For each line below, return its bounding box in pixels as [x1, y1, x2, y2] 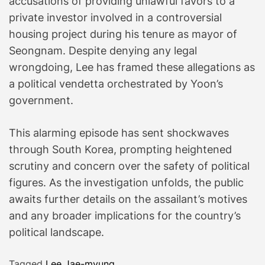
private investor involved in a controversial [9, 11, 222, 24]
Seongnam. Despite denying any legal [9, 44, 197, 57]
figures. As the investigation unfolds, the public [9, 176, 244, 189]
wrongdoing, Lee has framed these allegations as [9, 60, 255, 73]
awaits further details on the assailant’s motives [9, 192, 247, 205]
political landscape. [9, 225, 104, 238]
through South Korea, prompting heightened [9, 143, 232, 156]
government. [9, 93, 73, 106]
